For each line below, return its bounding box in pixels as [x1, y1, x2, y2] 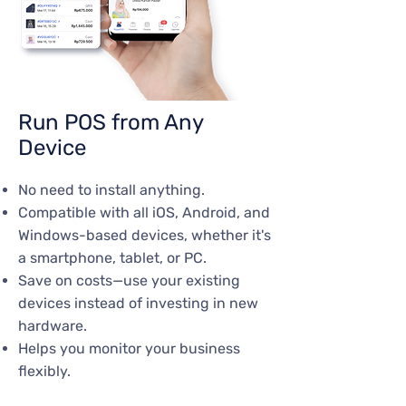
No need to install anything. [18, 181, 205, 198]
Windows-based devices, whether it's [18, 227, 271, 244]
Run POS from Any [18, 110, 203, 135]
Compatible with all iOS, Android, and [18, 204, 270, 221]
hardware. [18, 317, 87, 334]
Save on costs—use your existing [18, 272, 240, 289]
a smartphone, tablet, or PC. [18, 249, 207, 266]
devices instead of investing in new [18, 295, 258, 312]
